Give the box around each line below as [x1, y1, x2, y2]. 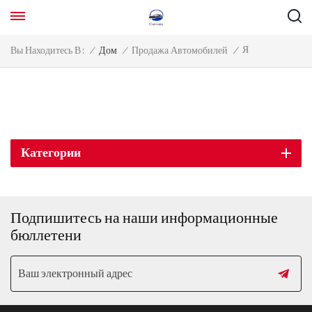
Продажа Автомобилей [132, 45, 228, 56]
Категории [21, 146, 81, 160]
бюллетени [10, 226, 81, 245]
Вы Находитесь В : [10, 45, 84, 56]
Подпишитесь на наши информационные [10, 209, 278, 228]
